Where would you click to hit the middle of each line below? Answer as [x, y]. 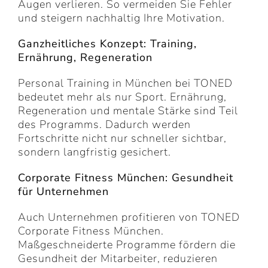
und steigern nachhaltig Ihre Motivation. [121, 18]
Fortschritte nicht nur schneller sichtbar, [122, 138]
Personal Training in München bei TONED [125, 83]
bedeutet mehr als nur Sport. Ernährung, [122, 97]
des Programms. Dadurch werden [104, 125]
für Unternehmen [63, 192]
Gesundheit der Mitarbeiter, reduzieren [118, 259]
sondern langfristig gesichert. [95, 152]
